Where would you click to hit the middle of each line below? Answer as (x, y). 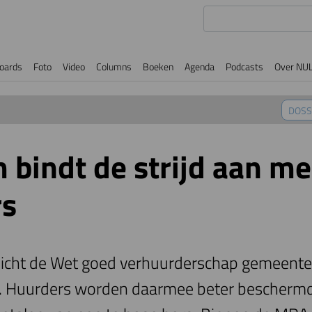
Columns (114, 67)
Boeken (158, 67)
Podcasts (244, 67)
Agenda (200, 67)
